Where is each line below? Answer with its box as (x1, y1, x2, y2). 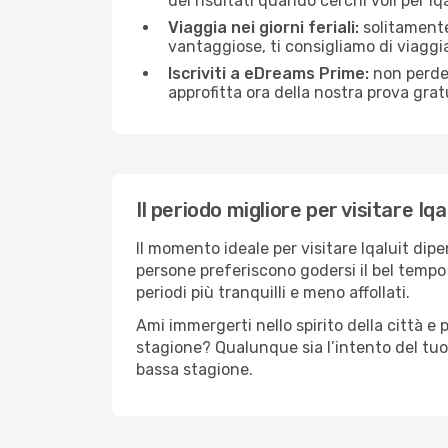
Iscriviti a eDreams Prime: (168, 64, 369, 83)
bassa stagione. (136, 360, 253, 379)
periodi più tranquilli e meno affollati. (136, 283, 410, 302)
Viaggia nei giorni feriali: (168, 18, 359, 37)
